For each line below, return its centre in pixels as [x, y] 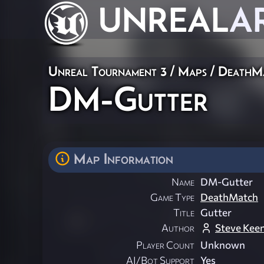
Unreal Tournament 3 [108, 71]
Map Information [123, 159]
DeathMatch [229, 197]
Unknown [223, 245]
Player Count [165, 245]
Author [178, 228]
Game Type [172, 197]
